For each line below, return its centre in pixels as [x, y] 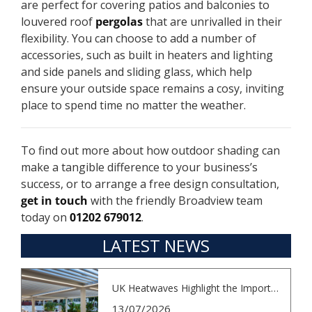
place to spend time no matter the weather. [136, 105]
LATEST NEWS [156, 246]
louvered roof [58, 21]
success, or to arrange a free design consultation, [150, 184]
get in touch [54, 200]
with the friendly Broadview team [175, 200]
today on [45, 217]
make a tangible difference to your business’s [139, 167]
